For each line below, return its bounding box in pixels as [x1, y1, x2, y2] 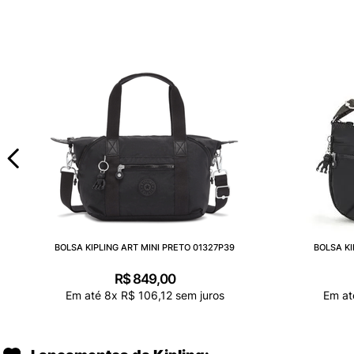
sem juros [171, 288, 224, 303]
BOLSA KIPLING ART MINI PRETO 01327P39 [55, 242, 235, 254]
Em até [65, 288, 104, 303]
